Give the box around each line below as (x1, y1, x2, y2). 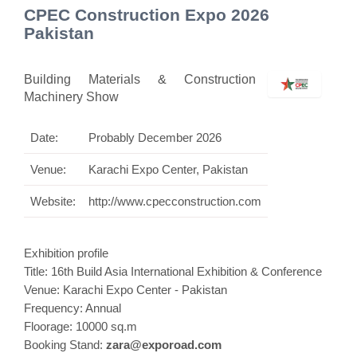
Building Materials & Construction (24, 72, 256, 86)
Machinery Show (24, 89, 119, 104)
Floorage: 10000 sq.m (24, 319, 137, 333)
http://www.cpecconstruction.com (88, 194, 261, 208)
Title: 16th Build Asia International (24, 264, 197, 278)
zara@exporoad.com (106, 337, 222, 351)
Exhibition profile (24, 245, 108, 260)
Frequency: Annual (24, 300, 121, 315)
